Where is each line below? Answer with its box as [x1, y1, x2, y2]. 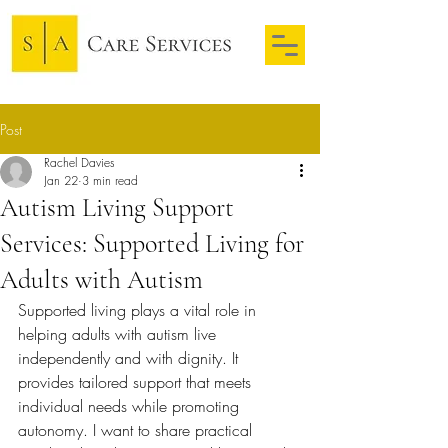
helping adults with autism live [18, 323, 221, 345]
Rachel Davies [44, 154, 115, 171]
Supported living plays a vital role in [18, 299, 261, 321]
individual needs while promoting [18, 395, 244, 417]
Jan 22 [44, 172, 78, 189]
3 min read [82, 172, 138, 189]
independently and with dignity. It [18, 347, 243, 369]
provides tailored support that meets [18, 371, 256, 393]
